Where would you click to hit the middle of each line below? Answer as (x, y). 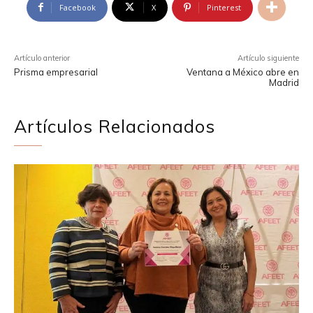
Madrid (284, 82)
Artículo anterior (42, 58)
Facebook (78, 7)
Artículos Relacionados (115, 126)
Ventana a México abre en (242, 72)
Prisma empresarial (56, 72)
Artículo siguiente (268, 58)
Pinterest (224, 7)
